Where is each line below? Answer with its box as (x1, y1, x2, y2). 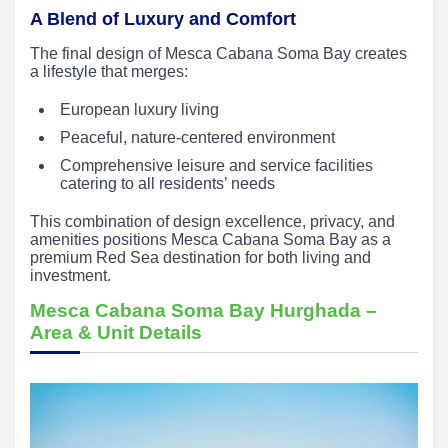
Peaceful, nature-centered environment (60, 129, 335, 147)
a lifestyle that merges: (30, 63, 188, 81)
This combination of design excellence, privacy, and (30, 213, 395, 231)
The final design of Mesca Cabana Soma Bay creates (30, 45, 407, 63)
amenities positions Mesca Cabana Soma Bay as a (30, 231, 391, 249)
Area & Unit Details (30, 322, 202, 344)
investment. (30, 267, 111, 285)
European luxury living (60, 101, 219, 119)
